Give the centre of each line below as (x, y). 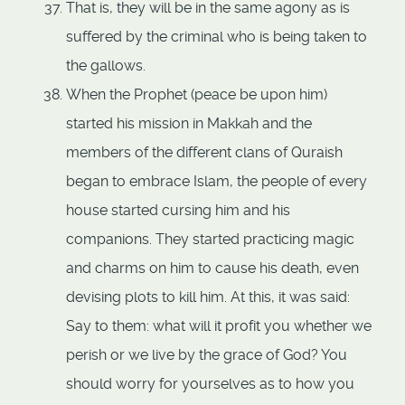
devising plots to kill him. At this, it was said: (208, 297)
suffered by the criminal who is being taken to (217, 37)
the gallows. (106, 66)
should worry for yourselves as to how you (210, 384)
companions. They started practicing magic (210, 240)
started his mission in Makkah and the (189, 124)
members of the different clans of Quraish (204, 153)
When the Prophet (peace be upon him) (197, 95)
